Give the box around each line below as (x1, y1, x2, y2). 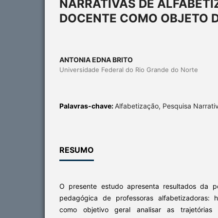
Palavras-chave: (59, 101, 115, 110)
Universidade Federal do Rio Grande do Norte (59, 65, 198, 73)
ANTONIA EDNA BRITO (59, 55, 133, 64)
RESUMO (59, 145, 94, 155)
